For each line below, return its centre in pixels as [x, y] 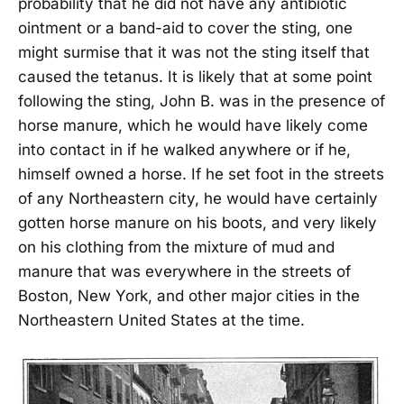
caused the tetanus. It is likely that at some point [195, 76]
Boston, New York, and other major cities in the [189, 295]
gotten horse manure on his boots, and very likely [197, 222]
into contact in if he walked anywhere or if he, [184, 149]
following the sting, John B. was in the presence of [202, 101]
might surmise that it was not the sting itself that [194, 52]
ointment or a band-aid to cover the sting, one [185, 28]
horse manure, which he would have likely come [193, 125]
